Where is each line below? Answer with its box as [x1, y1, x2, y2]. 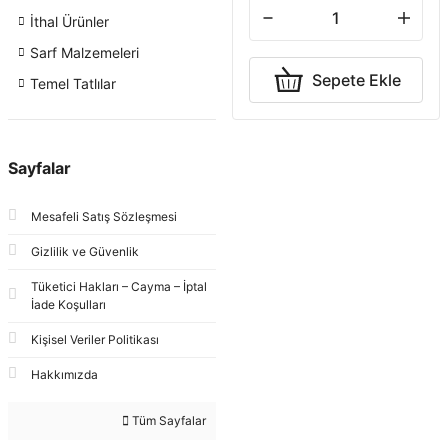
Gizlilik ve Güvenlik [31, 244, 139, 259]
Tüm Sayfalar [129, 413, 206, 428]
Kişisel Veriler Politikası [31, 332, 159, 347]
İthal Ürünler [30, 13, 109, 30]
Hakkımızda [31, 367, 98, 382]
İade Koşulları [31, 297, 106, 312]
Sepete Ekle [311, 70, 401, 90]
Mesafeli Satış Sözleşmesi [31, 209, 177, 224]
